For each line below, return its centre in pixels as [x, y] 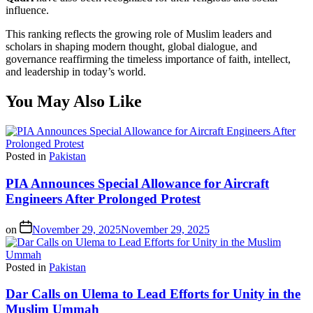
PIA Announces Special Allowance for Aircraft [137, 183]
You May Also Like [74, 102]
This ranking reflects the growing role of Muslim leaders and [139, 34]
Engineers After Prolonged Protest [103, 198]
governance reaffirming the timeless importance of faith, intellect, [148, 59]
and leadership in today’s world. [76, 72]
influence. [27, 10]
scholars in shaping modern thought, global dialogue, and [131, 47]
